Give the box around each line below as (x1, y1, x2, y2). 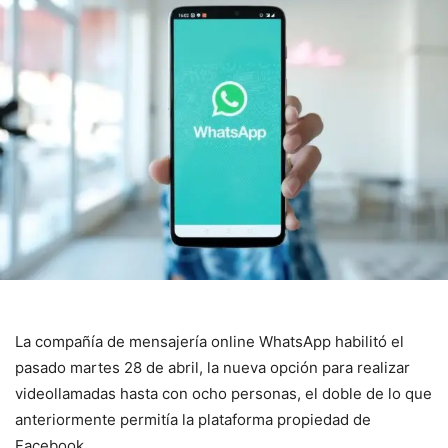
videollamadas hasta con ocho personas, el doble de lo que (15, 384, 432, 404)
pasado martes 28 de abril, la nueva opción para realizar (15, 358, 410, 378)
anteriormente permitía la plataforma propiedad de (15, 410, 371, 430)
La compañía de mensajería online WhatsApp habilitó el (15, 332, 404, 352)
